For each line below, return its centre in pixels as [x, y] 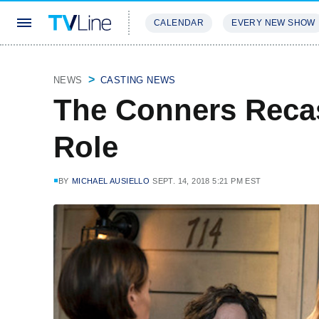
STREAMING [174, 65]
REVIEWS [244, 65]
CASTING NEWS [138, 80]
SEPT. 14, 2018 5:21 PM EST [207, 181]
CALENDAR [179, 23]
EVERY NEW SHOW [273, 23]
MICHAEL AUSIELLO [111, 181]
